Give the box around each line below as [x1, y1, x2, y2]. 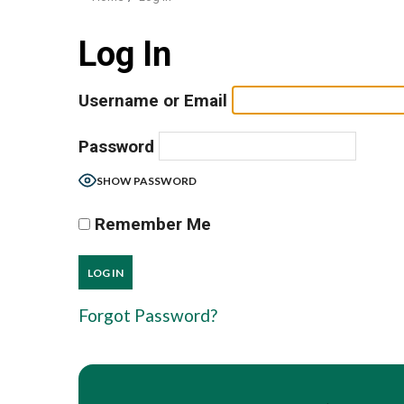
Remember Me [90, 214, 211, 234]
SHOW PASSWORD [96, 174, 197, 188]
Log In [78, 34, 171, 74]
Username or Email [78, 90, 227, 111]
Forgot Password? [78, 305, 217, 326]
